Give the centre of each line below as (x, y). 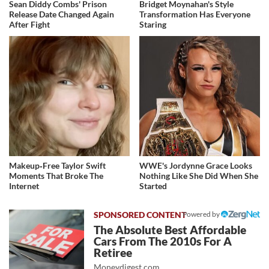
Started (153, 186)
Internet (24, 186)
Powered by (202, 214)
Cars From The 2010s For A (163, 242)
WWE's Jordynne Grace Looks (196, 166)
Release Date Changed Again (62, 14)
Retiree (113, 253)
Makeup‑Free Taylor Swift (57, 166)
